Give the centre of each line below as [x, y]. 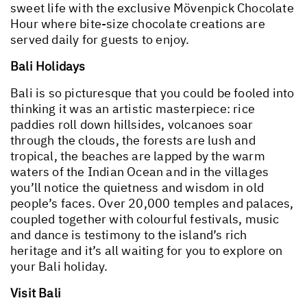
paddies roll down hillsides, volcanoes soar [132, 124]
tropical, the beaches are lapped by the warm [138, 156]
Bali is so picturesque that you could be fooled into [152, 93]
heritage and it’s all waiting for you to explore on [147, 250]
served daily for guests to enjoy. [100, 39]
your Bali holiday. [59, 266]
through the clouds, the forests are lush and [133, 140]
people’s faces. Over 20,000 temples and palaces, [152, 203]
